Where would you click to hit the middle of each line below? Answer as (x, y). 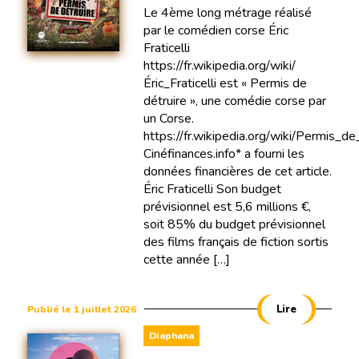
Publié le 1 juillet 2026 (81, 309)
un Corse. (168, 118)
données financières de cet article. (237, 171)
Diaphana (171, 335)
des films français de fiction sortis (236, 242)
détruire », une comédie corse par (234, 101)
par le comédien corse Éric (216, 30)
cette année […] (186, 259)
